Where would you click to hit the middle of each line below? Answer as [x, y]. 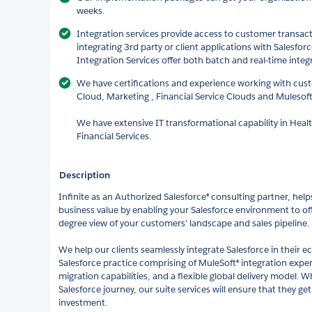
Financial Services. [114, 136]
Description [85, 175]
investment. [83, 302]
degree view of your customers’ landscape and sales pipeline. [184, 223]
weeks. [91, 10]
